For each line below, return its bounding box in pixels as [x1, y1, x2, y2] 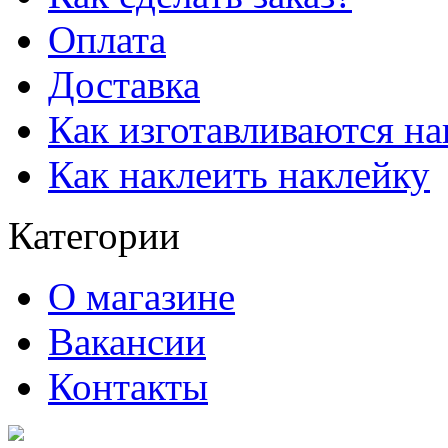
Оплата [48, 17, 166, 61]
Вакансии [48, 319, 206, 363]
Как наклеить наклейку [48, 152, 430, 196]
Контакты [48, 364, 208, 408]
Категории [8, 213, 180, 257]
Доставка [48, 62, 200, 106]
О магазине [48, 274, 235, 318]
